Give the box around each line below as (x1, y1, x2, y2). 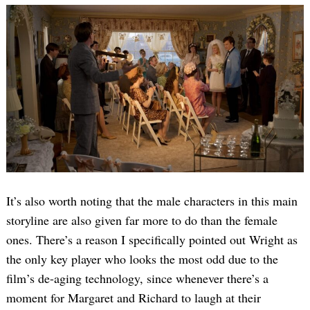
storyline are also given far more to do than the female (6, 211, 277, 228)
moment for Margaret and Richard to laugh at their (6, 289, 261, 306)
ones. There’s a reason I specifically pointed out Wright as (6, 230, 298, 248)
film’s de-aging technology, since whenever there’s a (6, 269, 268, 286)
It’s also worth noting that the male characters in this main (6, 192, 298, 209)
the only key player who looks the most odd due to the (6, 250, 278, 267)
